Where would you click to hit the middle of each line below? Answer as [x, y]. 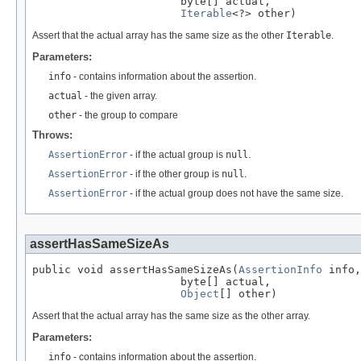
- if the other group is [174, 174]
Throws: [52, 135]
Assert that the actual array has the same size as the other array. [171, 316]
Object [200, 294]
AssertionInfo [280, 270]
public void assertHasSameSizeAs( [135, 270]
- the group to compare [127, 116]
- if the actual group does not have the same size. [235, 194]
